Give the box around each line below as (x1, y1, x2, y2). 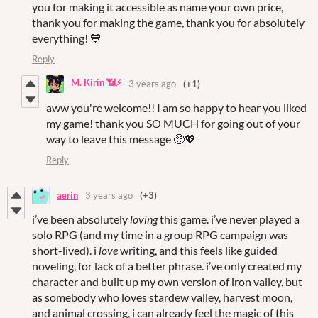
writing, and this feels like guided (118, 243, 278, 257)
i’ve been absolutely (32, 212, 130, 226)
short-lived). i (32, 243, 99, 257)
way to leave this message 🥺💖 (46, 131, 196, 146)
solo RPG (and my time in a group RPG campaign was (32, 227, 288, 241)
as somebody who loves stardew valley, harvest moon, (32, 290, 292, 304)
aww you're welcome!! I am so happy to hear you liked (46, 100, 307, 114)
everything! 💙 (32, 31, 102, 45)
